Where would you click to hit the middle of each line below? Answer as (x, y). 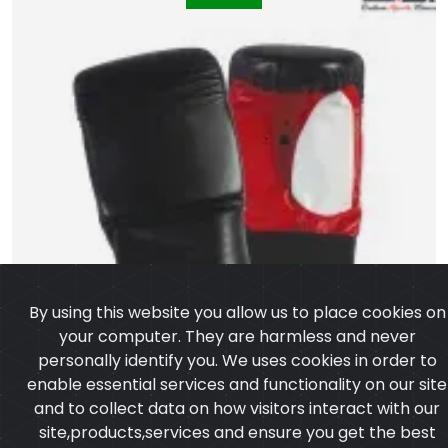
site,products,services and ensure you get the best (237, 296)
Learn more (345, 320)
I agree (242, 372)
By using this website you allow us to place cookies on (237, 176)
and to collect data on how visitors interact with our (237, 272)
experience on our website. (191, 320)
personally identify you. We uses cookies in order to (237, 224)
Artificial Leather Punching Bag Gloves (224, 420)
